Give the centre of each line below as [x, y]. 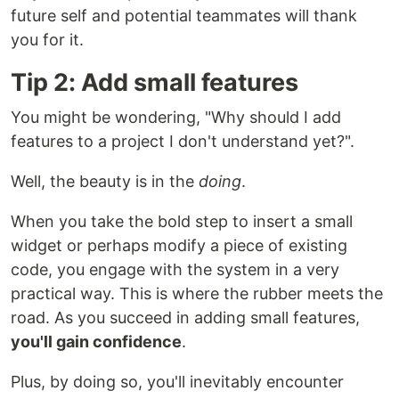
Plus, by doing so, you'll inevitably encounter [177, 382]
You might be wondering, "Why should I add [176, 118]
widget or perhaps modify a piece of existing [179, 246]
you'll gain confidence [96, 342]
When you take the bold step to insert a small [182, 222]
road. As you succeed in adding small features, [185, 318]
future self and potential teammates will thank [184, 16]
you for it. [47, 40]
